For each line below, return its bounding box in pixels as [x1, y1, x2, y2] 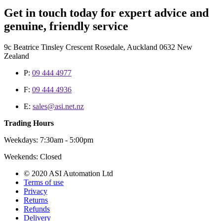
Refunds [24, 204, 50, 213]
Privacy [24, 186, 47, 195]
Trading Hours [4, 118, 54, 127]
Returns [24, 195, 48, 204]
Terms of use [24, 178, 64, 186]
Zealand [4, 51, 29, 60]
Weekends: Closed [4, 152, 62, 161]
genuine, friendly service [4, 19, 128, 33]
